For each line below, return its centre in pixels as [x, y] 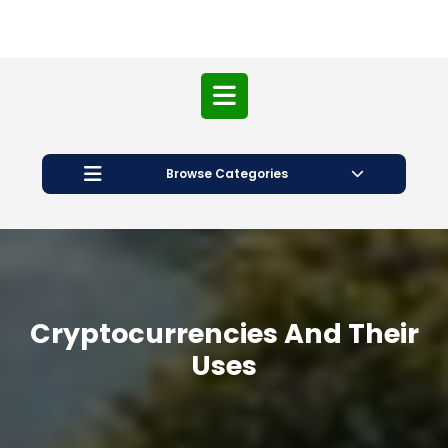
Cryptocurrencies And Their [224, 333]
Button [271, 174]
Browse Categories [226, 173]
